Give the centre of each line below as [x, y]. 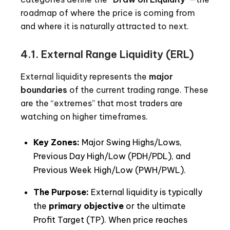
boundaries [44, 90]
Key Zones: [56, 142]
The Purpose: [61, 192]
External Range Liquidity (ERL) [118, 54]
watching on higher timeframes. [84, 117]
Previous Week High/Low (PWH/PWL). [110, 170]
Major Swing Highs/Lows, [131, 142]
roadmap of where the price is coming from [108, 13]
